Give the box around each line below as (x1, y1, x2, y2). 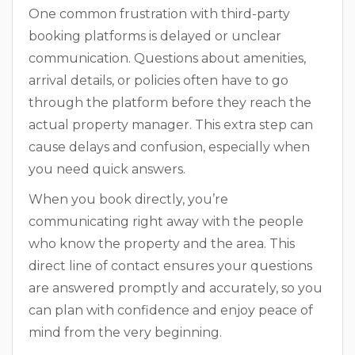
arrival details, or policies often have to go (29, 72, 288, 88)
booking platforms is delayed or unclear (29, 28, 281, 44)
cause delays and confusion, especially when (29, 139, 310, 155)
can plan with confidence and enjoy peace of (29, 302, 313, 318)
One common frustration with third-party (29, 6, 290, 21)
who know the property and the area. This (29, 235, 295, 251)
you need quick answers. (29, 161, 185, 177)
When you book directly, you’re (29, 191, 228, 207)
